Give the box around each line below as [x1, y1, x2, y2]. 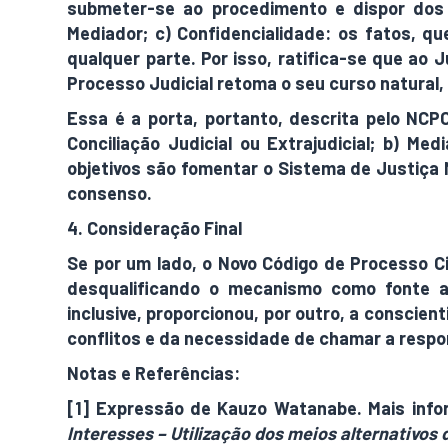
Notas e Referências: [67, 362, 241, 384]
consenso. [67, 182, 153, 204]
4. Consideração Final [67, 217, 243, 239]
